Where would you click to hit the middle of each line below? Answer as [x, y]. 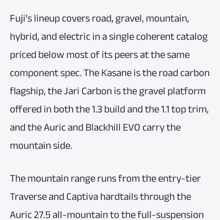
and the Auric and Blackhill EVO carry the [95, 127]
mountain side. [41, 145]
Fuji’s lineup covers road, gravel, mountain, [99, 18]
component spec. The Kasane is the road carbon [110, 73]
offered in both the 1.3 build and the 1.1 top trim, [109, 109]
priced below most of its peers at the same [100, 55]
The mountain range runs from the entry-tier [105, 178]
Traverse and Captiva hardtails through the [100, 196]
